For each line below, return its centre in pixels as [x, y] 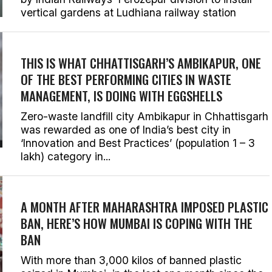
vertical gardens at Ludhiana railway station [128, 12]
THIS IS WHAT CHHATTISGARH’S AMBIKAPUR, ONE [141, 63]
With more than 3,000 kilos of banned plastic [131, 260]
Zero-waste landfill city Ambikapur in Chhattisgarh [144, 116]
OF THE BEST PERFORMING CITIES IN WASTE [126, 79]
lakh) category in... [66, 156]
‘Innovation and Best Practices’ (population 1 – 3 [138, 143]
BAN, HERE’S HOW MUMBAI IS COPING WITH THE [137, 223]
